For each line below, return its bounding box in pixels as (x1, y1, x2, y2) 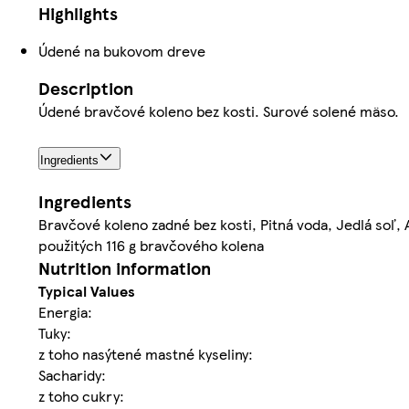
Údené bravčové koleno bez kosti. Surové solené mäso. (38, 100, 399, 122)
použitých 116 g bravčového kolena (38, 235, 264, 257)
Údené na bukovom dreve (38, 40, 205, 62)
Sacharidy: (38, 364, 106, 386)
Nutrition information (38, 256, 211, 281)
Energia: (38, 301, 92, 323)
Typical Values (38, 280, 135, 302)
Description (38, 76, 133, 101)
